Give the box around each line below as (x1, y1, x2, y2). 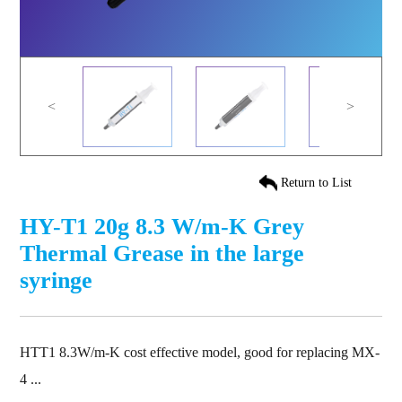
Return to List (280, 175, 352, 189)
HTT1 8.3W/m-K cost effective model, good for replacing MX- (20, 345, 380, 360)
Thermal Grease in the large (20, 240, 305, 267)
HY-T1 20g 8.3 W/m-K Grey (20, 214, 305, 240)
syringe (20, 267, 93, 293)
